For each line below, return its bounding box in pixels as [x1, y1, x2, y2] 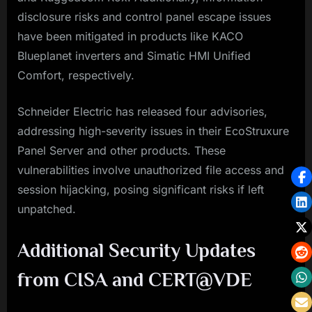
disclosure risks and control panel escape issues [17, 9, 271, 24]
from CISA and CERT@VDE [17, 267, 252, 290]
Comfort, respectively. [17, 68, 134, 82]
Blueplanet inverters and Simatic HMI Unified [17, 48, 251, 63]
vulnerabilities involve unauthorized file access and [17, 162, 284, 177]
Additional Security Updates [17, 238, 256, 261]
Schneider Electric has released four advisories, [17, 104, 267, 118]
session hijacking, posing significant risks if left [17, 182, 264, 196]
